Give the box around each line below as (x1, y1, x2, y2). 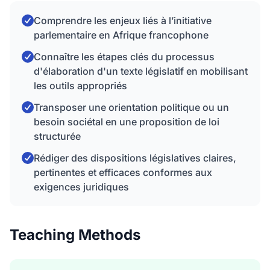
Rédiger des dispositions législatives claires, (34, 152, 236, 164)
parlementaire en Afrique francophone (34, 29, 209, 41)
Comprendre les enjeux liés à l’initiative (34, 14, 212, 27)
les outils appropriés (34, 80, 127, 92)
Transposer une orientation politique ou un (34, 101, 229, 113)
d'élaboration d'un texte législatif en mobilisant (34, 65, 248, 77)
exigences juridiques (34, 181, 129, 193)
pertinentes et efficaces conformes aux (34, 166, 212, 178)
